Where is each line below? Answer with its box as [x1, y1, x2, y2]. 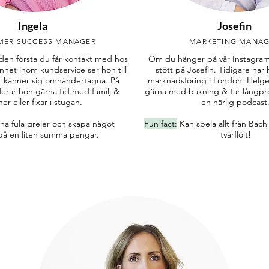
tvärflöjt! [220, 129, 251, 140]
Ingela [18, 19, 47, 32]
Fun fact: [144, 118, 177, 129]
